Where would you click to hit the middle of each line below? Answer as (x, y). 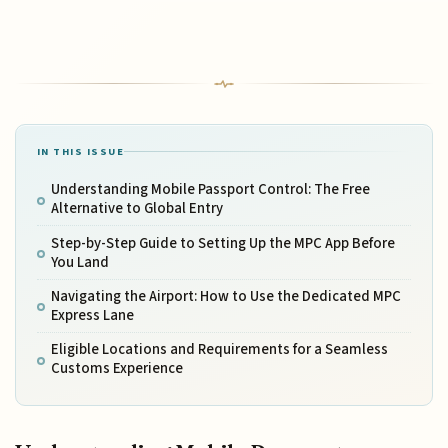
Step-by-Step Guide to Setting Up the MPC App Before (222, 243)
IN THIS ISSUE (80, 152)
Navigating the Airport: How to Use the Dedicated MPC (225, 296)
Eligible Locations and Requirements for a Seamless (219, 350)
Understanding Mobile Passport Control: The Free (210, 190)
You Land (79, 262)
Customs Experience (116, 369)
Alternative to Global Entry (136, 209)
